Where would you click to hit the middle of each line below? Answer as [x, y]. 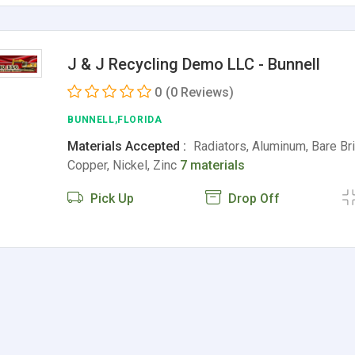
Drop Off [252, 198]
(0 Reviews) [200, 92]
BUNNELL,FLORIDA [115, 120]
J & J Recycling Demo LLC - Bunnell [194, 64]
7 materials [213, 165]
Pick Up [111, 198]
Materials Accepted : [127, 146]
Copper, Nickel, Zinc [124, 165]
